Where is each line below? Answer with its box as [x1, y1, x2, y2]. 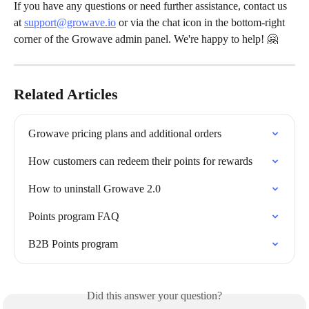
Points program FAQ [28, 210, 119, 222]
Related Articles [14, 85, 118, 103]
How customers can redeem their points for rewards [28, 154, 252, 167]
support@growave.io [24, 16, 116, 28]
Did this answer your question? [87, 289, 222, 301]
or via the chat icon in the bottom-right [116, 16, 288, 28]
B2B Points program [28, 237, 118, 250]
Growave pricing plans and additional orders [28, 127, 221, 139]
